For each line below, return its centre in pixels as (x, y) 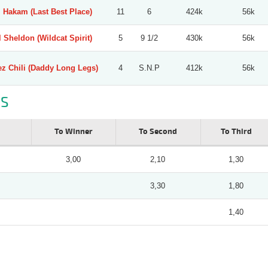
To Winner (73, 131)
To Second (158, 131)
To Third (236, 131)
